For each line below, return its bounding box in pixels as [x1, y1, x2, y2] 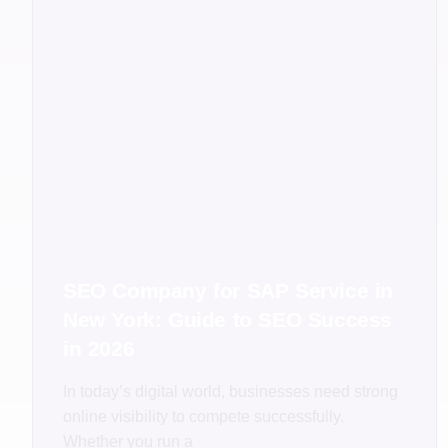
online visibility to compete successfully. [63, 407, 344, 425]
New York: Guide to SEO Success [63, 307, 393, 331]
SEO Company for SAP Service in [63, 278, 394, 302]
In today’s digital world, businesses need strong [63, 382, 398, 400]
